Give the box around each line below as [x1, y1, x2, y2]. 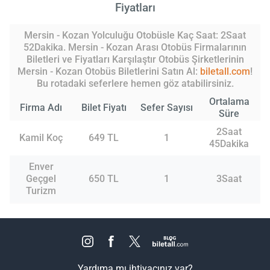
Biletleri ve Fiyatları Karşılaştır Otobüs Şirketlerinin [26, 54, 244, 66]
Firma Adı [20, 102, 62, 114]
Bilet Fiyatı [81, 102, 127, 114]
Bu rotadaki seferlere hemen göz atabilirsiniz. [36, 78, 234, 90]
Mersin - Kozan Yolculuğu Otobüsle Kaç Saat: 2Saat [24, 30, 246, 42]
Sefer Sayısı [140, 102, 193, 114]
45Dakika [209, 138, 249, 150]
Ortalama [209, 96, 250, 108]
